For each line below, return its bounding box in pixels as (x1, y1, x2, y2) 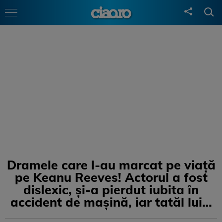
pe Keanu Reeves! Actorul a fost (14, 169, 208, 185)
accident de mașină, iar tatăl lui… (10, 194, 212, 210)
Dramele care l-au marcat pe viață (6, 157, 216, 172)
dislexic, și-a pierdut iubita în (23, 182, 199, 197)
